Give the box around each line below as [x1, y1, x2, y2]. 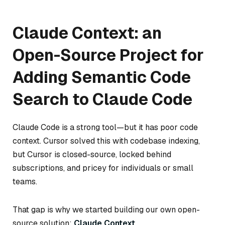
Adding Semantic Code [13, 67, 191, 88]
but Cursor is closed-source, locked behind [13, 149, 171, 160]
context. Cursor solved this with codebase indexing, [13, 136, 200, 147]
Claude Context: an [13, 23, 162, 44]
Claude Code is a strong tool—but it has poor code [13, 122, 198, 133]
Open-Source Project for [13, 45, 204, 66]
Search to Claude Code [13, 89, 192, 110]
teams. [13, 176, 37, 187]
